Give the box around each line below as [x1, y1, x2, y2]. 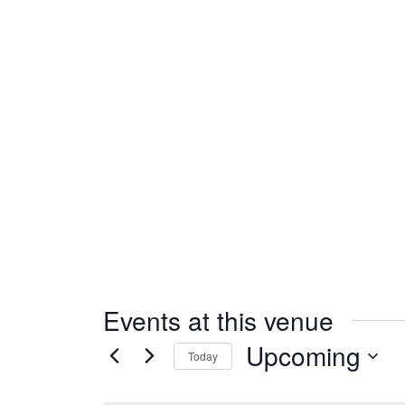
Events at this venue [103, 302, 334, 339]
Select [245, 375, 285, 396]
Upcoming [246, 337, 361, 374]
